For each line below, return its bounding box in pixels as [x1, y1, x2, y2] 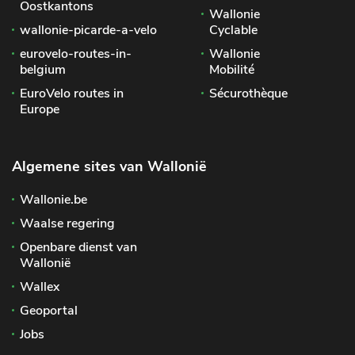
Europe [20, 100, 59, 118]
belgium [20, 60, 66, 78]
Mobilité [209, 60, 254, 78]
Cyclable [209, 21, 258, 39]
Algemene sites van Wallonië [12, 156, 207, 176]
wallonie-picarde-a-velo [20, 21, 157, 39]
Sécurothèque [209, 84, 288, 102]
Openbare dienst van [20, 238, 137, 256]
